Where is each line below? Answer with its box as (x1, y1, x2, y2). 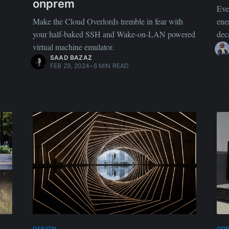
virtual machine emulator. (33, 41, 114, 52)
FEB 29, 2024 (50, 62, 90, 70)
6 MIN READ (93, 62, 129, 70)
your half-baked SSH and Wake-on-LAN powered (33, 29, 195, 39)
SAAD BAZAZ (50, 54, 92, 61)
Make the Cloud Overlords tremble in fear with (33, 16, 183, 27)
